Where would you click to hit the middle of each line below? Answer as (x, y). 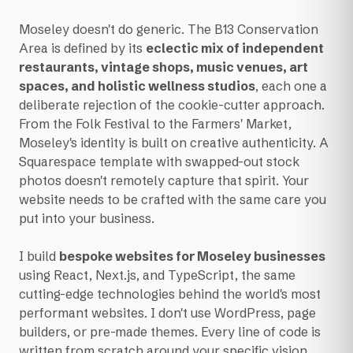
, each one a (291, 86)
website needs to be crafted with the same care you (173, 199)
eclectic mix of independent (235, 48)
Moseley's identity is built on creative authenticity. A (174, 143)
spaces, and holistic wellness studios (137, 86)
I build (39, 256)
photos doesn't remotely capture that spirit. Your (164, 180)
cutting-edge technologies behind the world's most (170, 294)
